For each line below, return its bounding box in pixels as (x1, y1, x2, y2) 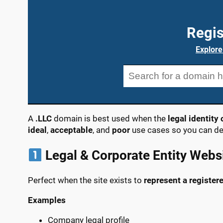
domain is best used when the (52, 113, 168, 123)
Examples (28, 195, 66, 205)
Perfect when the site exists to (28, 175, 144, 185)
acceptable (50, 124, 93, 135)
